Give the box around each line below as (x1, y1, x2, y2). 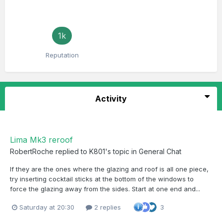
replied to (54, 147, 89, 156)
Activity (95, 94, 127, 104)
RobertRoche (10, 147, 54, 156)
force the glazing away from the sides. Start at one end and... (10, 185, 200, 193)
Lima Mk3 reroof (10, 135, 73, 145)
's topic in (105, 147, 139, 156)
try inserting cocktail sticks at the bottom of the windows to (10, 175, 194, 183)
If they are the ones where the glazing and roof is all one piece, (10, 165, 209, 173)
